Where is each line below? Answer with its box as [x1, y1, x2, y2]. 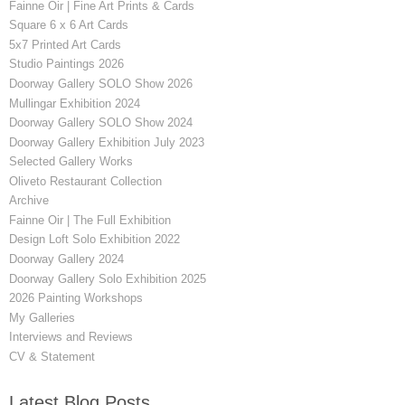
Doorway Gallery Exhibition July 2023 [9, 135, 204, 149]
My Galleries [9, 310, 75, 325]
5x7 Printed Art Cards [9, 37, 121, 52]
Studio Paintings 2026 [9, 57, 124, 71]
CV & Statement [9, 349, 95, 363]
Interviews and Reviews [9, 330, 133, 344]
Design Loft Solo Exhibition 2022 [9, 232, 180, 247]
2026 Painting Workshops [9, 291, 143, 306]
